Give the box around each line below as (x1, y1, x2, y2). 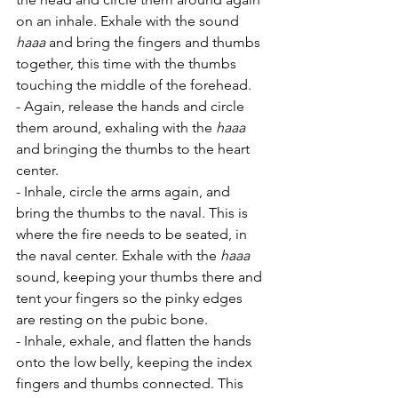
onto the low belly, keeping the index (16, 353, 256, 370)
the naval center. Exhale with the (16, 246, 220, 264)
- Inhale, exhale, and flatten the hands (16, 331, 255, 349)
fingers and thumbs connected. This (16, 374, 247, 392)
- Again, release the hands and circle (16, 97, 248, 115)
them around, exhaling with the (16, 118, 216, 136)
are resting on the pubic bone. (16, 310, 211, 328)
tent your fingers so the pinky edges (16, 289, 246, 306)
